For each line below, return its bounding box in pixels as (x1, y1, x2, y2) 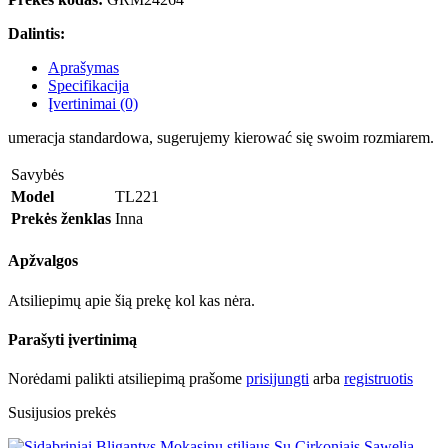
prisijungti (246, 370, 309, 388)
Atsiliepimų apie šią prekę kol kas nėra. (8, 291, 255, 309)
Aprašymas (48, 59, 119, 77)
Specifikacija (48, 77, 129, 95)
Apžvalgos (8, 252, 78, 270)
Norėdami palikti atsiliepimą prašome (8, 370, 246, 388)
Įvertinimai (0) (48, 95, 138, 113)
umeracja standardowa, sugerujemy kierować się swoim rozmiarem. (8, 129, 438, 147)
